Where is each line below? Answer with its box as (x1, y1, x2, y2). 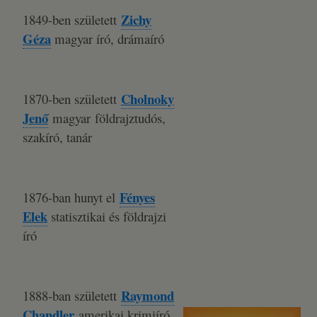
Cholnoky (121, 89, 174, 108)
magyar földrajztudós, (48, 109, 166, 127)
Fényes (120, 188, 155, 207)
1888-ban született (23, 287, 121, 304)
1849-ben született (23, 11, 121, 28)
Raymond (121, 286, 174, 305)
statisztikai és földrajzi (47, 207, 166, 225)
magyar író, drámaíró (51, 30, 164, 47)
